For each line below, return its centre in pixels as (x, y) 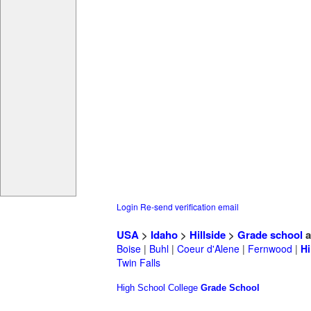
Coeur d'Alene (208, 249)
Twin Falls (138, 263)
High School (141, 288)
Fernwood (270, 249)
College (183, 288)
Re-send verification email (190, 207)
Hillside (208, 235)
